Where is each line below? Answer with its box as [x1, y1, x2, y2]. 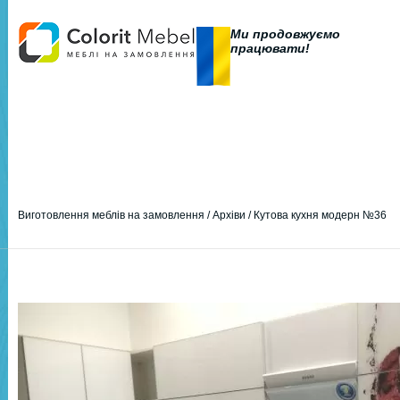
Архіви [212, 209, 246, 221]
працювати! [230, 41, 310, 55]
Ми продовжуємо [230, 27, 340, 41]
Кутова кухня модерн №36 [254, 209, 387, 221]
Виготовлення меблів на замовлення [18, 209, 204, 221]
